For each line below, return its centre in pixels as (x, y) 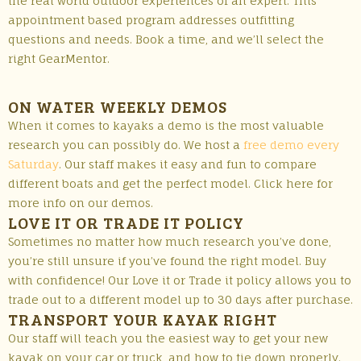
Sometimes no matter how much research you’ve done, (170, 241)
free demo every (291, 145)
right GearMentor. (59, 58)
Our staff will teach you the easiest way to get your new (168, 338)
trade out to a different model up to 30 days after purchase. (180, 299)
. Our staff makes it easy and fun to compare (188, 164)
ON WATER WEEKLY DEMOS (118, 106)
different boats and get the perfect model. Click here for (170, 183)
